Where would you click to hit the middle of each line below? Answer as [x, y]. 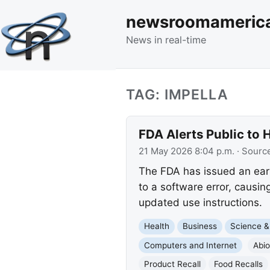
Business [199, 226]
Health [156, 226]
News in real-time [166, 39]
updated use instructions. [200, 203]
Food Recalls [238, 264]
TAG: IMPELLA [177, 94]
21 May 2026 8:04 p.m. [186, 151]
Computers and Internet [190, 245]
